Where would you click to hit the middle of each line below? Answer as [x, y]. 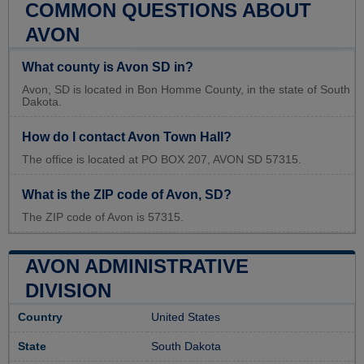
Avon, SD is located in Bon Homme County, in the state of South [186, 90]
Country [40, 318]
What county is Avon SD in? [108, 67]
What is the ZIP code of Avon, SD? [127, 195]
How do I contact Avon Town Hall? [127, 137]
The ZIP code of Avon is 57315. [103, 218]
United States [186, 318]
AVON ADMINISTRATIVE [137, 266]
